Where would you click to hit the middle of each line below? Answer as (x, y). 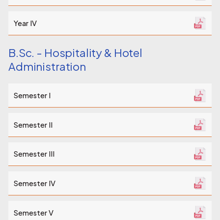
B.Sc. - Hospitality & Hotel (75, 53)
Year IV (25, 23)
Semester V (33, 212)
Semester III (34, 154)
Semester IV (34, 183)
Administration (47, 67)
